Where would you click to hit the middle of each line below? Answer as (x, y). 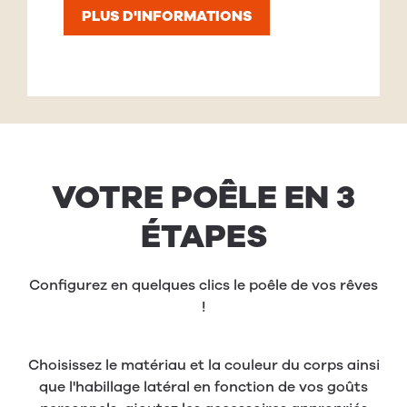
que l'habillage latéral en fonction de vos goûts (203, 387)
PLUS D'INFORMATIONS (167, 17)
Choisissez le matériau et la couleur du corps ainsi (203, 366)
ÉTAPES (203, 237)
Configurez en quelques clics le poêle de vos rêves (203, 286)
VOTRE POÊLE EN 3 (203, 198)
